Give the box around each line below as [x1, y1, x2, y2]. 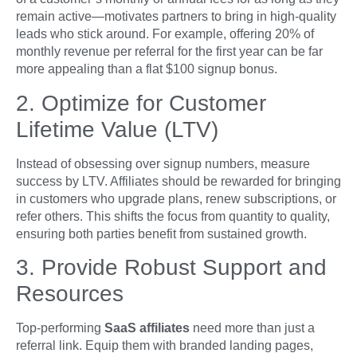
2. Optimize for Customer [16, 90, 266, 116]
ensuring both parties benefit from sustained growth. [16, 226, 307, 241]
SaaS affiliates [104, 321, 190, 335]
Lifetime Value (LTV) [16, 116, 218, 142]
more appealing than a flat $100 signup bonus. [16, 62, 277, 76]
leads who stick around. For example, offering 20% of [16, 27, 314, 41]
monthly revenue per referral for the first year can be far [16, 45, 323, 59]
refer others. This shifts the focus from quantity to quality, [16, 209, 330, 223]
